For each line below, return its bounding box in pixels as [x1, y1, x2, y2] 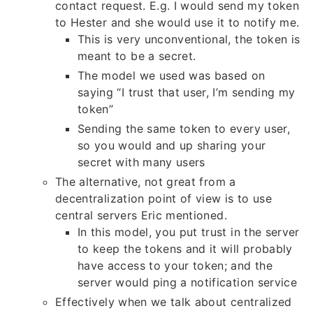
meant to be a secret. [78, 49, 196, 64]
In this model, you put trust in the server [78, 225, 300, 240]
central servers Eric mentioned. [55, 208, 227, 223]
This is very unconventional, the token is [78, 32, 300, 47]
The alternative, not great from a [55, 175, 236, 189]
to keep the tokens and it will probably [78, 242, 293, 256]
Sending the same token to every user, [78, 122, 290, 136]
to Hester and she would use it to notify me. [55, 15, 300, 30]
